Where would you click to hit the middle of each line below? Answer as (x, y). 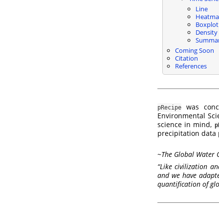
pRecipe (169, 107)
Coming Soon (194, 50)
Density (206, 32)
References (191, 66)
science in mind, (186, 124)
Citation (186, 58)
